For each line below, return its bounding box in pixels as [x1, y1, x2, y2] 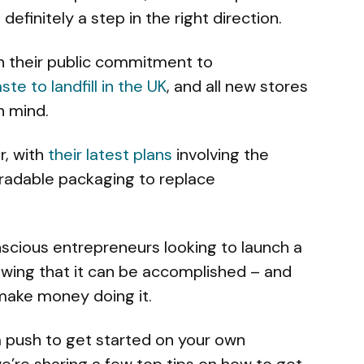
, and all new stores [167, 75, 308, 97]
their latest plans [48, 143, 172, 165]
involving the [172, 143, 269, 165]
